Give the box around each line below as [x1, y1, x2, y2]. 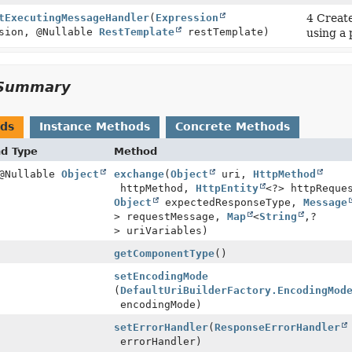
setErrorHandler [113, 321, 208, 333]
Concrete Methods [174, 120, 290, 133]
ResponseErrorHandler [214, 321, 340, 333]
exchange [113, 168, 164, 180]
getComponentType [113, 247, 214, 259]
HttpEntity [195, 182, 258, 194]
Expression [155, 12, 218, 24]
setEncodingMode [113, 270, 208, 282]
